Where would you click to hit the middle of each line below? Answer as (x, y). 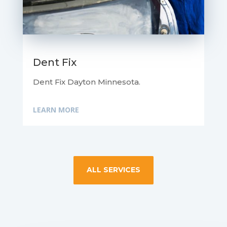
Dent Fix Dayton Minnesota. (86, 82)
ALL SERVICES (113, 170)
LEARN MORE (56, 110)
